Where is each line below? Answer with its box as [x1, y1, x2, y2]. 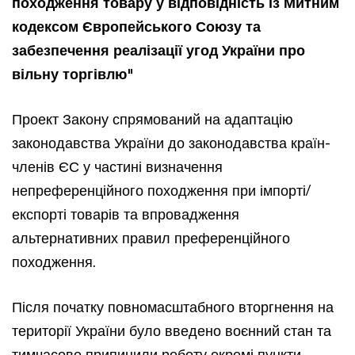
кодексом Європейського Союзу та [12, 17, 261, 35]
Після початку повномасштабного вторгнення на [12, 297, 334, 315]
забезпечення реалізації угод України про [12, 40, 305, 59]
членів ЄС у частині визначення [12, 157, 223, 175]
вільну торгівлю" [12, 64, 134, 82]
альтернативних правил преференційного [12, 228, 290, 246]
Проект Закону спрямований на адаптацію [12, 109, 293, 128]
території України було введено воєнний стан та [12, 321, 331, 339]
